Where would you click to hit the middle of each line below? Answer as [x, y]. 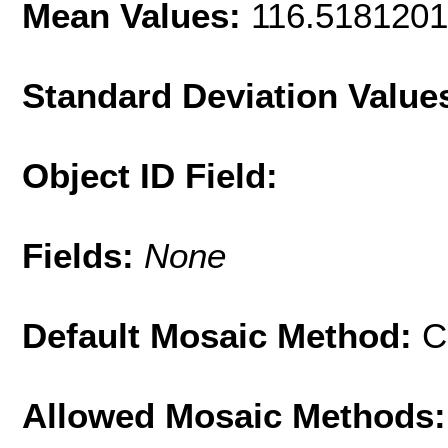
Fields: [83, 256]
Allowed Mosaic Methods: [234, 416]
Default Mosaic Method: [222, 336]
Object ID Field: [150, 176]
